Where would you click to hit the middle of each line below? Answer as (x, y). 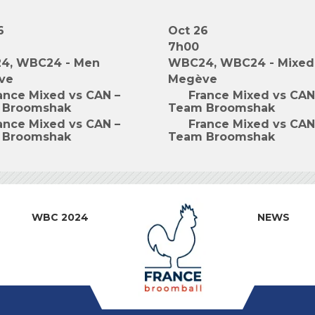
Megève (193, 79)
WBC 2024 (60, 217)
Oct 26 (188, 31)
